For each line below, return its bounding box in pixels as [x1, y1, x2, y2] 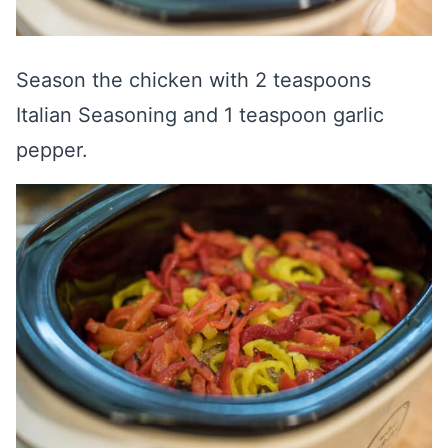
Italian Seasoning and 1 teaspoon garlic [16, 103, 384, 127]
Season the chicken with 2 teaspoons [16, 68, 371, 92]
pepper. [16, 138, 88, 162]
